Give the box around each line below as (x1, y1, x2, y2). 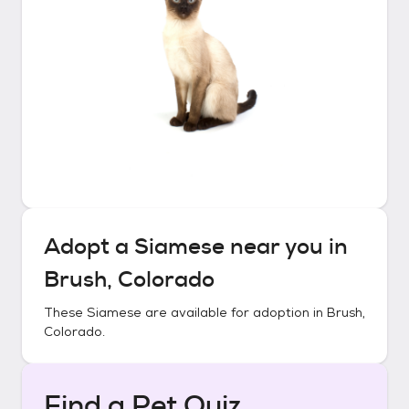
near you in (225, 232, 348, 261)
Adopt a (44, 232, 134, 261)
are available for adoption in (142, 304, 327, 320)
